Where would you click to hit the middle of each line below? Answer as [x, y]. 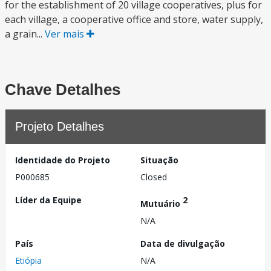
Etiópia [28, 260]
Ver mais [66, 34]
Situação [159, 160]
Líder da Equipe [48, 200]
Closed [154, 177]
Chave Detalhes [63, 90]
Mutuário [162, 203]
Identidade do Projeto [63, 160]
